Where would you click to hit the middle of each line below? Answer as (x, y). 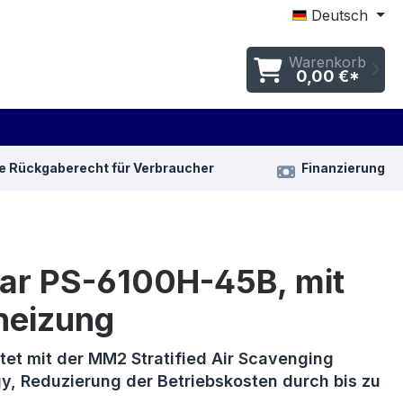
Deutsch (340, 15)
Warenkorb (327, 62)
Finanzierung (343, 168)
